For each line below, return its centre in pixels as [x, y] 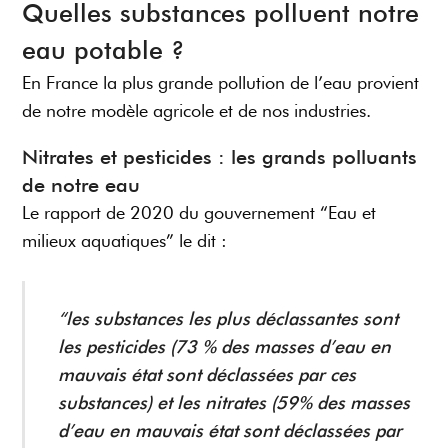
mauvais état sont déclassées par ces [206, 375]
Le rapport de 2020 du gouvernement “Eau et [199, 213]
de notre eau [81, 185]
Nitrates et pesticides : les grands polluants [220, 157]
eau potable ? [104, 50]
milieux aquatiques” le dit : [125, 241]
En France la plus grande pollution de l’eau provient [221, 83]
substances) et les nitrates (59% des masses [233, 403]
